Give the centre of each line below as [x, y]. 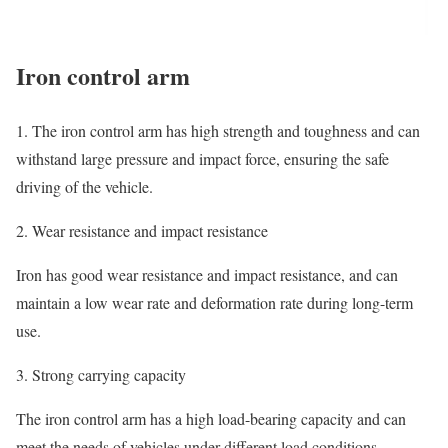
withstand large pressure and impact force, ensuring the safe [202, 158]
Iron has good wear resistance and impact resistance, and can [207, 274]
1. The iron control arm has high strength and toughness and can [218, 130]
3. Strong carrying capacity [101, 374]
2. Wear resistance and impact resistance [142, 230]
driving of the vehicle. [84, 186]
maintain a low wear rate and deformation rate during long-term [214, 302]
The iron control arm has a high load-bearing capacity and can [211, 418]
